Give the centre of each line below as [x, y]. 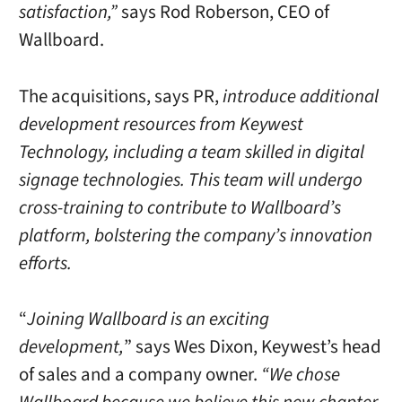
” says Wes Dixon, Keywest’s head [252, 347]
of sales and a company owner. [140, 375]
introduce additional [300, 96]
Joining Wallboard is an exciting [148, 319]
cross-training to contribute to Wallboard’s [179, 207]
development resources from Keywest [161, 124]
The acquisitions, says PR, [120, 96]
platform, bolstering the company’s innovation [195, 235]
